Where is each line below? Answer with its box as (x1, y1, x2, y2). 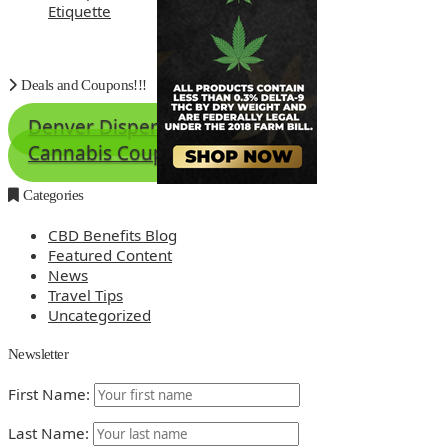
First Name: (8, 384, 90, 405)
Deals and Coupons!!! (21, 76, 147, 94)
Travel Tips (48, 284, 123, 305)
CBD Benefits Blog (48, 224, 177, 245)
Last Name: (8, 423, 89, 444)
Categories (23, 186, 84, 204)
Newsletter (8, 344, 69, 362)
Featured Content (48, 244, 172, 265)
